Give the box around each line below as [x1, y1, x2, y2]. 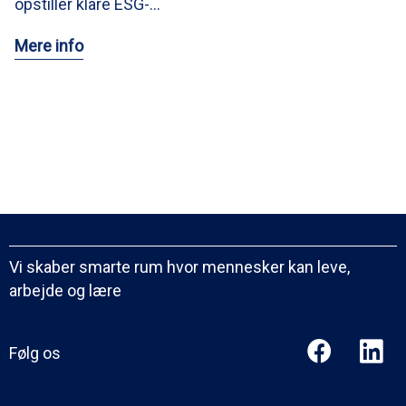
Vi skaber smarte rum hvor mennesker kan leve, [9, 257, 350, 277]
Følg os [9, 343, 61, 363]
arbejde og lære [9, 281, 121, 301]
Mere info [14, 36, 83, 56]
